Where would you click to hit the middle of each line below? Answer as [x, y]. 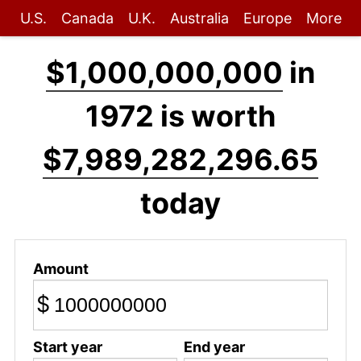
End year [214, 346]
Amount [60, 268]
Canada [87, 18]
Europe [267, 18]
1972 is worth [180, 116]
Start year [67, 346]
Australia [199, 18]
